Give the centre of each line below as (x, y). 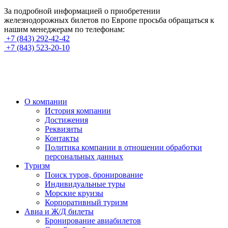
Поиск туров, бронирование (94, 175)
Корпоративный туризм (86, 202)
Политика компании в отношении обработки (123, 147)
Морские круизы (74, 193)
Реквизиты (64, 129)
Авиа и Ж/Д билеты (59, 211)
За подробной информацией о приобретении (82, 11)
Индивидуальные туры (85, 184)
